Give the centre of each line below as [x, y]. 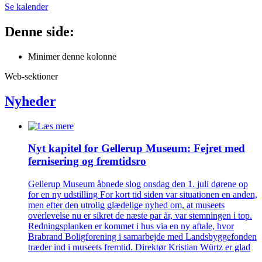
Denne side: [39, 32]
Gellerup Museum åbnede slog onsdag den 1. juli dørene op [138, 184]
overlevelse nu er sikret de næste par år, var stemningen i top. [140, 216]
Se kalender [26, 7]
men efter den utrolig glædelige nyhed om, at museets [126, 205]
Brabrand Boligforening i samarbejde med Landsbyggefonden [142, 237]
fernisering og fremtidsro [87, 161]
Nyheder [30, 101]
